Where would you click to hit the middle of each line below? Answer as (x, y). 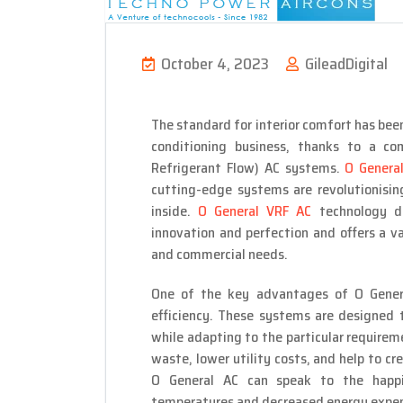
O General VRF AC (251, 211)
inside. (171, 211)
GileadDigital (345, 64)
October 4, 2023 (215, 64)
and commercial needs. (219, 255)
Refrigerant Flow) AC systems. (248, 168)
